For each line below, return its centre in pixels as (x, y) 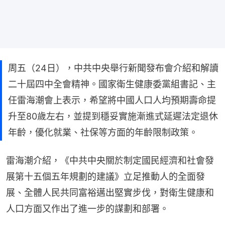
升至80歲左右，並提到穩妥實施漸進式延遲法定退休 (113, 116)
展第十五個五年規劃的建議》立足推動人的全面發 (105, 176)
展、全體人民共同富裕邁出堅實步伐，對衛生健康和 (110, 192)
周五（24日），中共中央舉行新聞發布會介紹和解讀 (113, 68)
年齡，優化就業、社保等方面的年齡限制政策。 (103, 132)
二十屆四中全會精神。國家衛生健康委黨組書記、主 (112, 84)
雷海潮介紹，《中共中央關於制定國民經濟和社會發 (110, 160)
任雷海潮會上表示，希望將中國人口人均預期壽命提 (112, 100)
